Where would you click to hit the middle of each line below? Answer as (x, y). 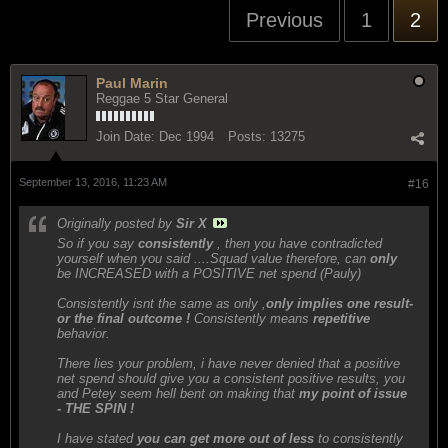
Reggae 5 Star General (162, 98)
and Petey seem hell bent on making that (178, 393)
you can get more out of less (225, 438)
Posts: (247, 136)
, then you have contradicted (297, 243)
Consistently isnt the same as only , (161, 303)
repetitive (341, 318)
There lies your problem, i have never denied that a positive (228, 363)
